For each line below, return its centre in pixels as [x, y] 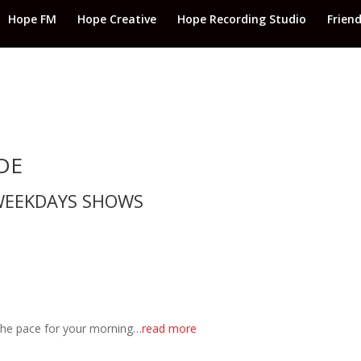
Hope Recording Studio [242, 19]
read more [170, 328]
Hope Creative [117, 19]
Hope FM [32, 19]
